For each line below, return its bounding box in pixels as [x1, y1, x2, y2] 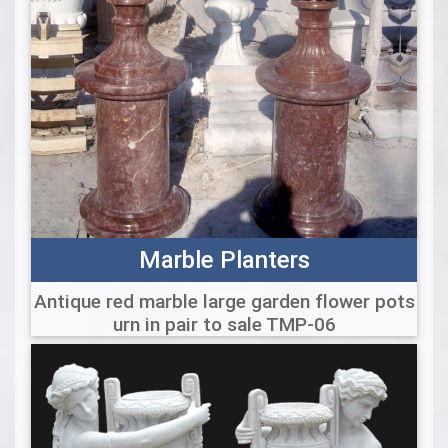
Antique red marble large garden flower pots [33, 289, 415, 314]
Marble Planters [138, 245, 310, 275]
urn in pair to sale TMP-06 [112, 312, 336, 337]
